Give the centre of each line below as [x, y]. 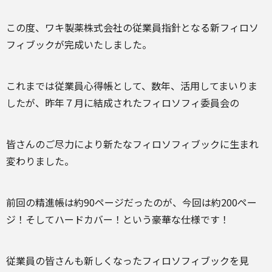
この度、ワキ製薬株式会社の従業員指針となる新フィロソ [132, 27]
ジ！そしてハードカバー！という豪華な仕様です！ [118, 219]
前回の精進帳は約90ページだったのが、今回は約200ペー [131, 202]
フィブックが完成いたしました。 [79, 44]
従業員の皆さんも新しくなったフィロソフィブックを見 [127, 260]
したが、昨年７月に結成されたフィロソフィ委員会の [123, 103]
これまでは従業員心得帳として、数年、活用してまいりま [132, 86]
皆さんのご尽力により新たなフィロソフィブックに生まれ [132, 144]
